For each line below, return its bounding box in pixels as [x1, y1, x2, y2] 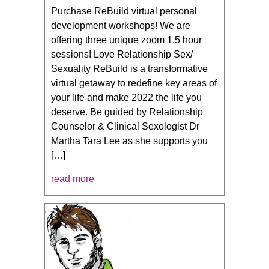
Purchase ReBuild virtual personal [51, 6, 197, 17]
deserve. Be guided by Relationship [51, 107, 203, 118]
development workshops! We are [51, 20, 190, 31]
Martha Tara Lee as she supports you [51, 136, 208, 147]
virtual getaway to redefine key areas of [51, 78, 217, 89]
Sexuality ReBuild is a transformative [51, 64, 208, 74]
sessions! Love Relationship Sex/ [51, 49, 193, 60]
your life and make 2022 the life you [51, 92, 202, 103]
